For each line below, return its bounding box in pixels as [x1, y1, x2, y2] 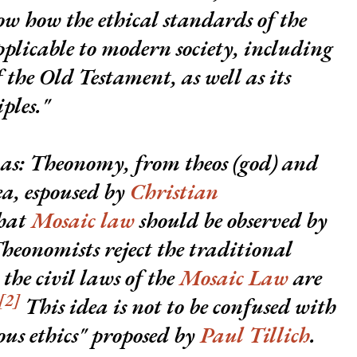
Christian [130, 177, 218, 206]
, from [124, 148, 185, 178]
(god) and [228, 148, 318, 178]
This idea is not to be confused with [20, 292, 336, 321]
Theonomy [29, 148, 124, 178]
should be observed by [135, 206, 328, 235]
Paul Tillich [200, 320, 310, 350]
